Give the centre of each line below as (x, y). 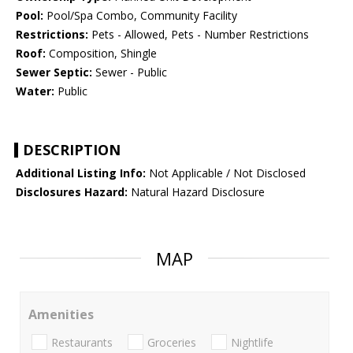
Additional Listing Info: (81, 173)
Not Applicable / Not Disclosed (226, 173)
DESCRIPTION (72, 150)
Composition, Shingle (101, 54)
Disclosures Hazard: (72, 192)
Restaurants (82, 342)
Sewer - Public (130, 72)
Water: (35, 91)
